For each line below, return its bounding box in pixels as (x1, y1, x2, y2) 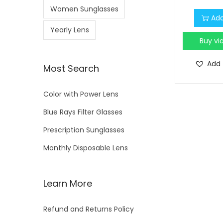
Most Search (43, 62, 99, 75)
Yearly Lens (50, 25, 89, 35)
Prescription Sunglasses (43, 124, 124, 135)
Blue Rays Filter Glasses (43, 107, 122, 117)
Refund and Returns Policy (43, 204, 134, 214)
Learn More (43, 177, 92, 190)
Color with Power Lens (43, 89, 118, 99)
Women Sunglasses (50, 4, 118, 14)
